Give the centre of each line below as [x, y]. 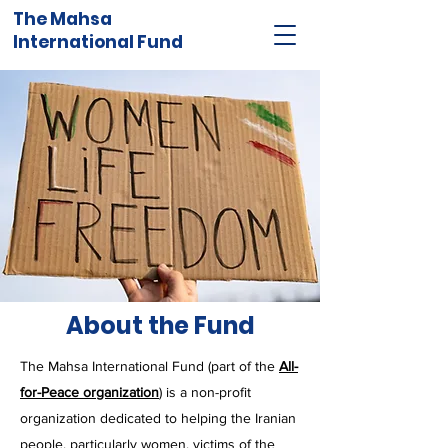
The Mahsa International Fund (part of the [149, 366]
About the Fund [160, 325]
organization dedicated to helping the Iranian [158, 418]
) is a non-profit [205, 392]
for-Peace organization [89, 392]
